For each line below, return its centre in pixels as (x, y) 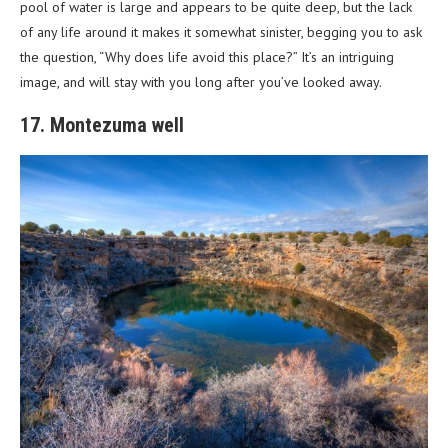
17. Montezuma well (102, 124)
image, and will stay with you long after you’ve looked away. (201, 81)
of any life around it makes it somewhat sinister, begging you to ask (221, 31)
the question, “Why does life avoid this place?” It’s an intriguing (207, 56)
